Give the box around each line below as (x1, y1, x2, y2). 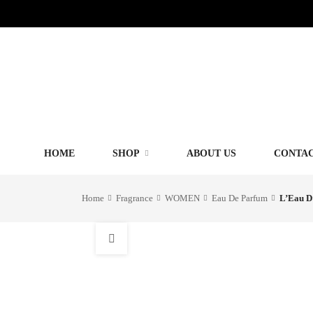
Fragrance (116, 193, 153, 203)
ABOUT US (186, 148, 236, 159)
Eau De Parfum (212, 193, 268, 203)
